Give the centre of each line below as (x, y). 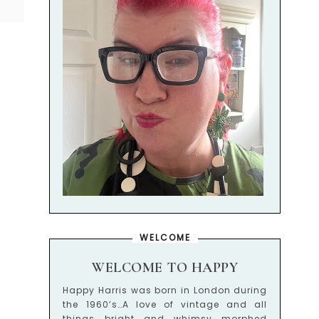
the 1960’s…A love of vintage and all (165, 304)
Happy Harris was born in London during (165, 290)
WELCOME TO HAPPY (165, 268)
